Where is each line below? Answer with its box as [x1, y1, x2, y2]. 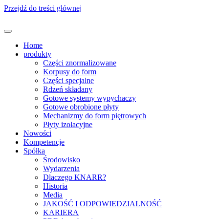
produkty [23, 50, 51, 58]
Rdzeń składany [43, 85, 92, 93]
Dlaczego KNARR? [43, 173, 106, 181]
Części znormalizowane [43, 59, 116, 67]
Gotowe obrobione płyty [43, 103, 119, 111]
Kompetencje [23, 138, 65, 146]
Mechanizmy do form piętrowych [43, 111, 146, 120]
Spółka [23, 147, 45, 155]
